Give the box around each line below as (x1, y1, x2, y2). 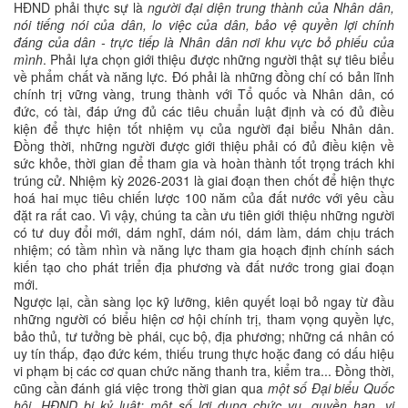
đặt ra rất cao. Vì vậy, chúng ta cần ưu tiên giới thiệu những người (14, 206, 394, 225)
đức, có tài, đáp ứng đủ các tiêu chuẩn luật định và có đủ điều (14, 102, 394, 121)
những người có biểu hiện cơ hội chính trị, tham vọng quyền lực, (14, 310, 394, 329)
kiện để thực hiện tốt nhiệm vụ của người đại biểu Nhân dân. (14, 119, 394, 138)
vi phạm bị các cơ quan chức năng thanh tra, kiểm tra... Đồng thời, (14, 362, 394, 381)
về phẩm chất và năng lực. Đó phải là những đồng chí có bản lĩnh (14, 67, 394, 87)
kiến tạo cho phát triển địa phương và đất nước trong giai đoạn (14, 258, 394, 277)
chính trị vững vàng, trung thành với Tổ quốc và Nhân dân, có (14, 85, 394, 104)
